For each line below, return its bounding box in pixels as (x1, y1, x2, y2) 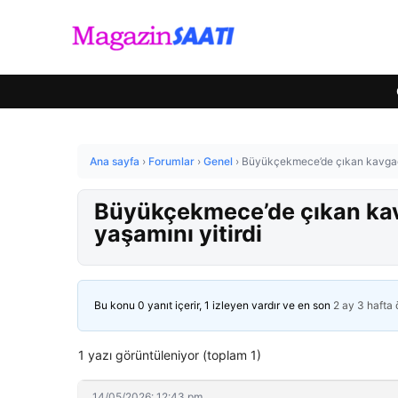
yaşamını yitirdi (94, 220, 262, 247)
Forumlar (148, 155, 195, 168)
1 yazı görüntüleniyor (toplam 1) (78, 347, 261, 362)
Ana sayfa (90, 155, 139, 168)
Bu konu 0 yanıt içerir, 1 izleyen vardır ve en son (94, 298, 333, 312)
